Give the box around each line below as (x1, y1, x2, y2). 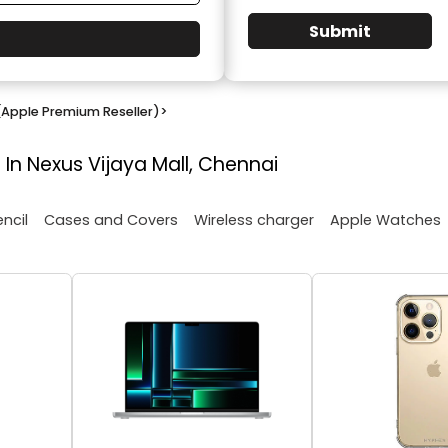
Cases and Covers (44, 209, 178, 230)
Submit (309, 19, 371, 43)
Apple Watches (330, 209, 441, 230)
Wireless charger (194, 209, 314, 230)
